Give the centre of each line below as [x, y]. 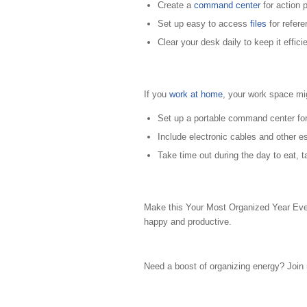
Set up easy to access [204, 24]
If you [157, 95]
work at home [196, 95]
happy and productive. [188, 222]
